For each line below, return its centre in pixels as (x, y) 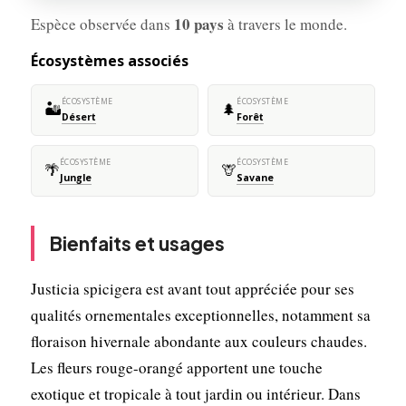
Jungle (75, 177)
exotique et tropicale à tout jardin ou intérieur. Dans (195, 393)
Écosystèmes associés (109, 60)
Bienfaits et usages (136, 243)
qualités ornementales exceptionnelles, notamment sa (200, 314)
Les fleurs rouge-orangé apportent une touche (176, 367)
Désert (78, 116)
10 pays (198, 24)
